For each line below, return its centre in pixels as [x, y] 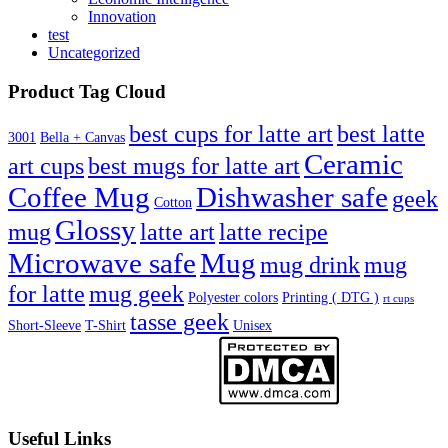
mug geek [136, 294]
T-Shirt [105, 326]
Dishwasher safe [292, 197]
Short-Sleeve [44, 326]
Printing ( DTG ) [330, 298]
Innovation [122, 16]
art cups [46, 166]
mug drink [310, 265]
